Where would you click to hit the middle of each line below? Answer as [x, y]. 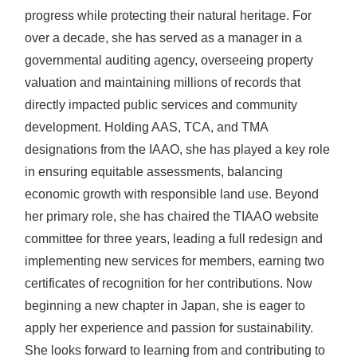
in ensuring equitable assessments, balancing [154, 171]
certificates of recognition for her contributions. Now [169, 283]
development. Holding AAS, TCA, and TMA [146, 127]
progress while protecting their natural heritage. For [168, 15]
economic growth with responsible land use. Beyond [172, 194]
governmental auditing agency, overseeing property [169, 60]
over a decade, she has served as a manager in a [163, 37]
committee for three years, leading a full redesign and [174, 238]
